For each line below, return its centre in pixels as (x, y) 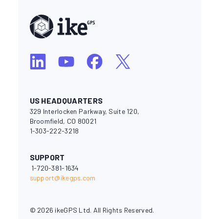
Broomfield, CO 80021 (63, 121)
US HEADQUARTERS (66, 101)
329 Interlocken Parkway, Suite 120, (85, 111)
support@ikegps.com (63, 178)
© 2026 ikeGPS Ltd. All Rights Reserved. (92, 210)
